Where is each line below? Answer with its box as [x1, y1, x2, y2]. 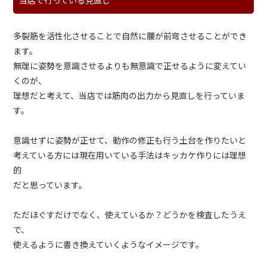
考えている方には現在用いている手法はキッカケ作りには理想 [13, 149, 247, 162]
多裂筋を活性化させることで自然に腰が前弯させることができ [13, 30, 247, 42]
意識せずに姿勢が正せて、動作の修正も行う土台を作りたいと [13, 134, 247, 147]
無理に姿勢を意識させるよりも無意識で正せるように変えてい [13, 60, 247, 72]
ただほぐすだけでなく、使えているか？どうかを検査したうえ [13, 209, 247, 221]
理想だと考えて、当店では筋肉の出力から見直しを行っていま [13, 89, 246, 102]
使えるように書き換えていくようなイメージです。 [13, 238, 204, 251]
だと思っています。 [13, 179, 88, 191]
